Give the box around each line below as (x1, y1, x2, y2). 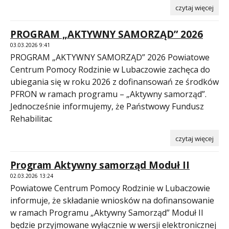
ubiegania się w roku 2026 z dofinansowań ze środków (10, 76, 219, 87)
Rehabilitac (10, 112, 52, 124)
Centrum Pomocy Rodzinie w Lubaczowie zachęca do (10, 63, 210, 75)
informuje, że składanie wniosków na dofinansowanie (10, 194, 214, 206)
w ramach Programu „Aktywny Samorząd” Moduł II (10, 207, 203, 218)
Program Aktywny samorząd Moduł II (10, 158, 190, 172)
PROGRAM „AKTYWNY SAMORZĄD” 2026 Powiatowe (10, 51, 210, 63)
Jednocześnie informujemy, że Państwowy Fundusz (10, 100, 204, 112)
